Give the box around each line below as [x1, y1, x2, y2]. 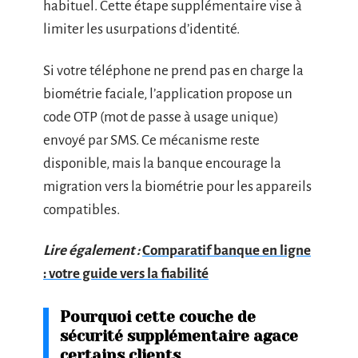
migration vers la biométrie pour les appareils [43, 178, 312, 194]
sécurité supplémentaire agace [60, 328, 298, 345]
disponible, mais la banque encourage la [43, 155, 281, 171]
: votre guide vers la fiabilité [43, 266, 209, 281]
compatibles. [43, 201, 120, 217]
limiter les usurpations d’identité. [43, 22, 240, 37]
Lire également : [43, 243, 140, 258]
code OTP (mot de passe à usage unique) [43, 109, 279, 125]
